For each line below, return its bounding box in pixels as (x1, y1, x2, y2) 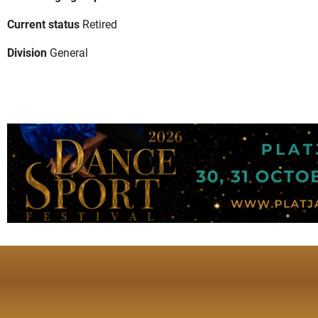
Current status (7, 16, 79, 32)
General (50, 45, 88, 60)
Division (7, 45, 47, 60)
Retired (82, 16, 117, 32)
